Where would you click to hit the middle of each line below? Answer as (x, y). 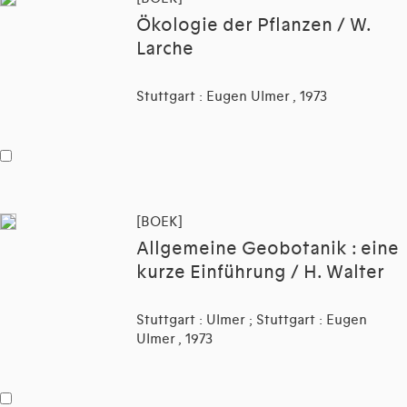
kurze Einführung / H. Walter (260, 273)
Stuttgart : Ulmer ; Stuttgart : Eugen (252, 320)
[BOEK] (159, 222)
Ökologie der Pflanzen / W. (253, 26)
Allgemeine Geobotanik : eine (268, 249)
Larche (165, 50)
